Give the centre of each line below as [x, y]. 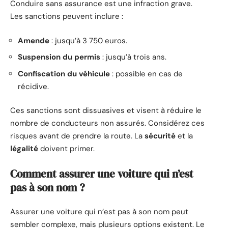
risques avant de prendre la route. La [77, 136]
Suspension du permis [59, 57]
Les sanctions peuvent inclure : [67, 17]
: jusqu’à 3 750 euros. [88, 40]
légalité [24, 149]
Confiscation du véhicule [64, 74]
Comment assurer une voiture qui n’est [102, 174]
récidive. [33, 86]
